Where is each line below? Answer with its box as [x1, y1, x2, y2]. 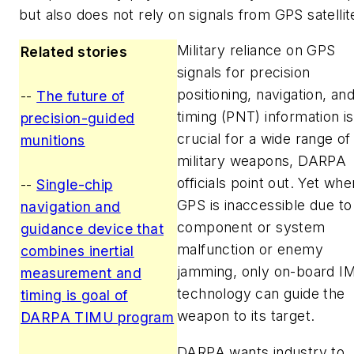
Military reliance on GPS [177, 42, 336, 59]
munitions [21, 132, 85, 149]
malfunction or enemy [177, 241, 323, 258]
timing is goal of [21, 287, 128, 304]
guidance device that [21, 220, 164, 238]
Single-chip [36, 176, 113, 194]
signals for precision [177, 64, 311, 81]
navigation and [21, 198, 121, 216]
